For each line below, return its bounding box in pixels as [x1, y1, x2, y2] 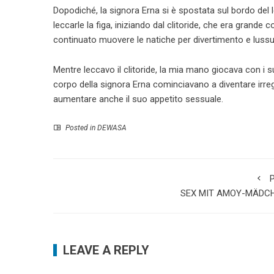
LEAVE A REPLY [63, 243, 149, 257]
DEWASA [97, 124, 127, 132]
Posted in [64, 124, 97, 132]
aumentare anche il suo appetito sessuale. [53, 94, 223, 105]
